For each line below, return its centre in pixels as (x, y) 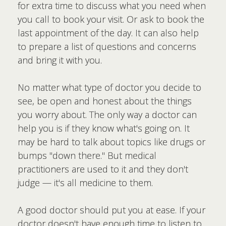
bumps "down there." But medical (87, 155)
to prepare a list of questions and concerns (107, 46)
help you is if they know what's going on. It (104, 128)
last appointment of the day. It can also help (108, 33)
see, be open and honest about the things (105, 101)
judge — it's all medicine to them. (85, 183)
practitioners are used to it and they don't (103, 169)
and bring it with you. (60, 60)
